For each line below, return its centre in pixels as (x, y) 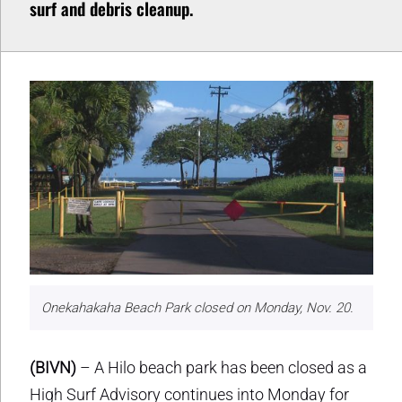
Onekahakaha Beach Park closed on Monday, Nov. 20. (197, 308)
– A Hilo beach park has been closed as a (222, 367)
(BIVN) (53, 367)
